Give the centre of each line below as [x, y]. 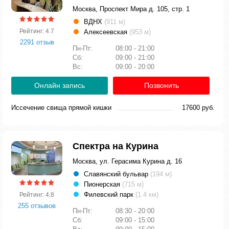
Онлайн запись [60, 85]
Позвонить [161, 85]
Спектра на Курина [116, 146]
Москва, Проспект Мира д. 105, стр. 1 [131, 9]
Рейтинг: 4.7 [37, 31]
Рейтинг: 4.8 [37, 194]
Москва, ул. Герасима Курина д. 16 [127, 161]
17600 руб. [198, 108]
